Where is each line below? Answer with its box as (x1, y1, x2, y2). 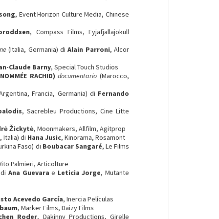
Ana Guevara (8, 168, 49, 177)
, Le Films (102, 142, 130, 151)
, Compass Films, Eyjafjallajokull (30, 27, 130, 36)
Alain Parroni (67, 45, 110, 54)
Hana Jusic (27, 133, 62, 142)
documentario (58, 71, 97, 80)
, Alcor (109, 45, 129, 54)
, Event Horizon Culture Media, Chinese (15, 10, 129, 19)
